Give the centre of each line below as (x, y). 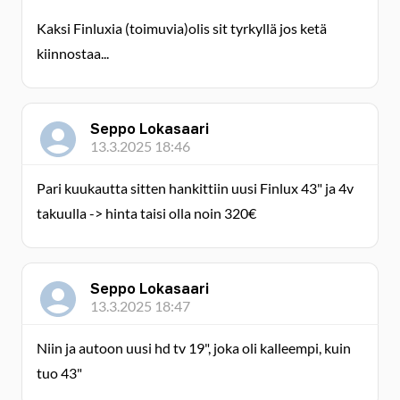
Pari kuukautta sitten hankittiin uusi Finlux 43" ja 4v (195, 188)
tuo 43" (59, 373)
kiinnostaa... (73, 53)
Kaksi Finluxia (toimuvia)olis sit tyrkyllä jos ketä (182, 28)
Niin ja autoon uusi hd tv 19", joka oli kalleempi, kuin (194, 348)
